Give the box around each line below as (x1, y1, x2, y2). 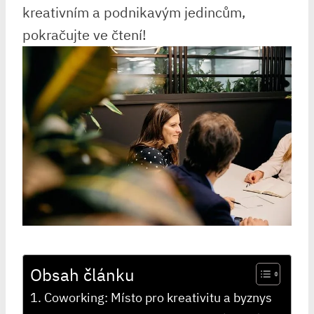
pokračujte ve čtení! (22, 25, 146, 44)
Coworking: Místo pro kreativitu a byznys (43, 289, 272, 306)
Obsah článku (30, 263, 135, 286)
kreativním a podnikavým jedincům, (22, 2, 245, 22)
